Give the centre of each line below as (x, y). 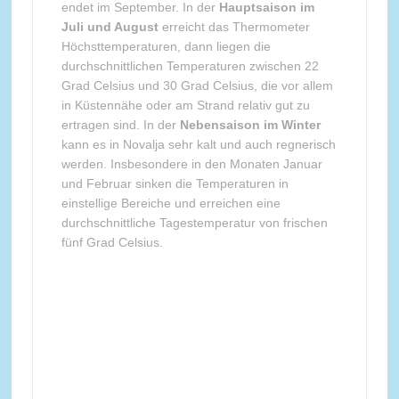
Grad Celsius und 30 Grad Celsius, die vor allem (197, 85)
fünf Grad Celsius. (112, 242)
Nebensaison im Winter (250, 124)
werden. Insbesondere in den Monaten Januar (191, 163)
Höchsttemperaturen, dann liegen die (166, 46)
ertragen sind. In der (120, 124)
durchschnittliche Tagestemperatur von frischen (194, 222)
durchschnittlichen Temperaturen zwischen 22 (190, 65)
